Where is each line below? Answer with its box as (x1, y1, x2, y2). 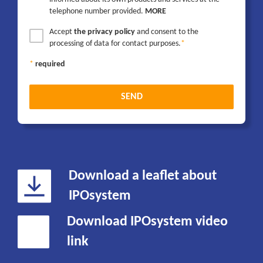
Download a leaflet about (68, 169, 217, 184)
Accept (49, 28, 74, 37)
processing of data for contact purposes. (49, 39, 181, 49)
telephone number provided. (49, 7, 145, 16)
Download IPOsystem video (67, 215, 228, 230)
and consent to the (135, 28, 198, 37)
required (35, 60, 65, 69)
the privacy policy (74, 28, 135, 37)
